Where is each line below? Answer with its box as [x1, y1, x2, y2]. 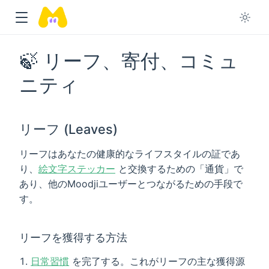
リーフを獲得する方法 [19, 230, 127, 244]
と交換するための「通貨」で [115, 162, 243, 175]
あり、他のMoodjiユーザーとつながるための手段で [19, 177, 243, 190]
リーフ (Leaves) [19, 121, 118, 137]
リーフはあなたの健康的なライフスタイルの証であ [19, 147, 240, 160]
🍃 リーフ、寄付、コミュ [19, 49, 238, 73]
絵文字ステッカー [38, 162, 115, 175]
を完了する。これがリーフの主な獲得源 [69, 255, 246, 267]
